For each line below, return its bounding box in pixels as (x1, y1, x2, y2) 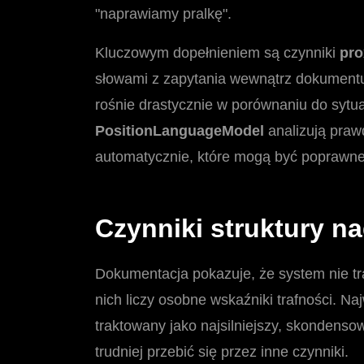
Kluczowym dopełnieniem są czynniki (95, 45, 340, 62)
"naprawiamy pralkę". (95, 6, 232, 23)
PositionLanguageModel (95, 123, 264, 140)
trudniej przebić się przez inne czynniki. (95, 344, 349, 361)
